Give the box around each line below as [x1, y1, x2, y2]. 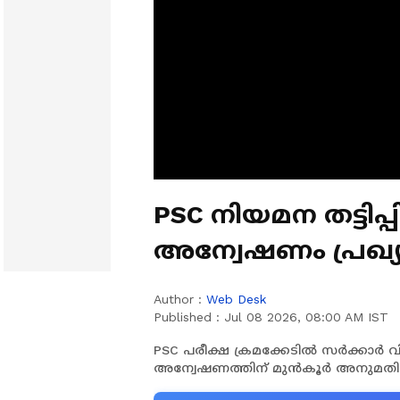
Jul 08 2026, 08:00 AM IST [224, 310, 388, 324]
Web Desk [206, 292, 266, 306]
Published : [154, 310, 224, 324]
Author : [154, 292, 206, 306]
